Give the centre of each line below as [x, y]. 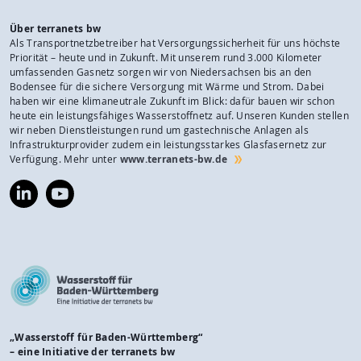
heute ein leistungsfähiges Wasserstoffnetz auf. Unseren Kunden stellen [179, 115]
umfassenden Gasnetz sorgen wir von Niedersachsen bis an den [161, 72]
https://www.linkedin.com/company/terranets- [117, 186]
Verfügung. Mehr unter [65, 159]
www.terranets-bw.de [174, 159]
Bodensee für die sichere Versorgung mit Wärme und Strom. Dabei [167, 86]
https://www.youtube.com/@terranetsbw [141, 186]
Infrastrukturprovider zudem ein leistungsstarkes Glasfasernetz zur [168, 144]
